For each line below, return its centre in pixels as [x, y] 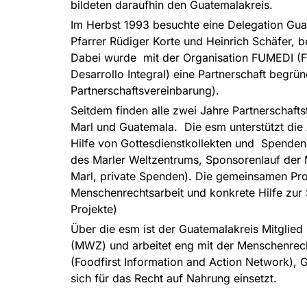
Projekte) [94, 209]
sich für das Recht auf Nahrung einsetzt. [174, 278]
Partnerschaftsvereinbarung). [145, 90]
